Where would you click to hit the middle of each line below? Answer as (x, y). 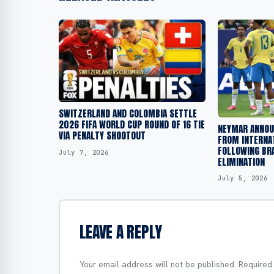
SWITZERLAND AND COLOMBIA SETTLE (128, 113)
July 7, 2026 (84, 152)
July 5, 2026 (243, 178)
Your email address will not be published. (157, 264)
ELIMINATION (241, 161)
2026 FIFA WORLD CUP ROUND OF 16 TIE (132, 124)
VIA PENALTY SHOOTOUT (102, 135)
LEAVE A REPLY (121, 231)
